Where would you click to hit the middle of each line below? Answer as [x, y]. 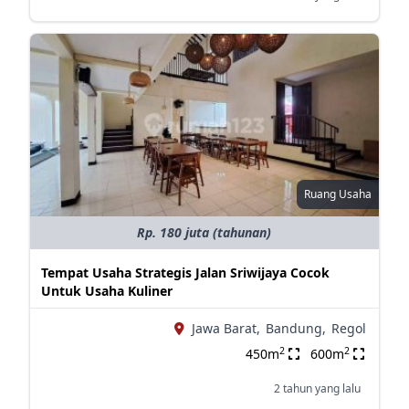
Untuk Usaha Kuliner [106, 291]
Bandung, [295, 328]
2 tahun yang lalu [317, 388]
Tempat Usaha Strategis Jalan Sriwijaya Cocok [185, 273]
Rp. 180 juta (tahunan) [204, 232]
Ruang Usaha [337, 194]
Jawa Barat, [225, 328]
